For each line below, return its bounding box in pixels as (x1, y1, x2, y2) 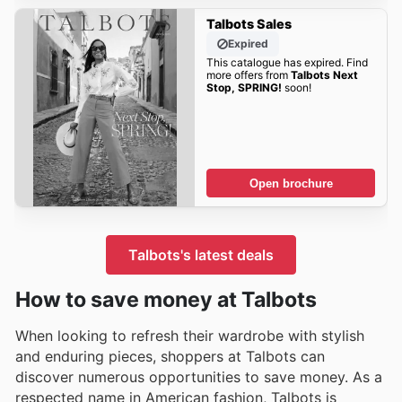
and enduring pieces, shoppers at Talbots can (15, 346, 325, 365)
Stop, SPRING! (205, 81, 282, 95)
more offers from (205, 68, 291, 83)
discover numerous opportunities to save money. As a (15, 367, 382, 386)
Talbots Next (290, 68, 358, 83)
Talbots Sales (205, 16, 292, 32)
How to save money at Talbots (15, 286, 317, 312)
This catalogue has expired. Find (205, 56, 368, 70)
